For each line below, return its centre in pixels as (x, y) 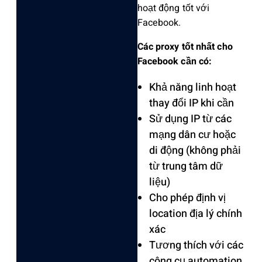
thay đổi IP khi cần (191, 104)
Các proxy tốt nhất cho (185, 47)
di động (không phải (195, 151)
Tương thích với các (196, 246)
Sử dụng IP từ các (190, 119)
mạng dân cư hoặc (192, 135)
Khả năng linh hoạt (192, 88)
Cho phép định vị (187, 198)
